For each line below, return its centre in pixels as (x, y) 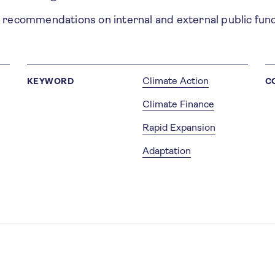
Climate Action (175, 81)
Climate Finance (178, 104)
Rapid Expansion (179, 127)
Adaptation (166, 151)
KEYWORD (51, 81)
